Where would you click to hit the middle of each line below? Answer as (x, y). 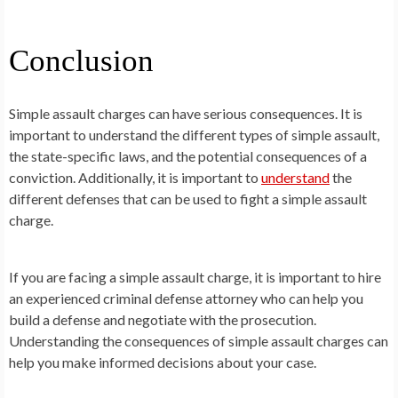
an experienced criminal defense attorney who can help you (186, 298)
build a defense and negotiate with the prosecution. (163, 319)
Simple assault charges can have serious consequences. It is (186, 113)
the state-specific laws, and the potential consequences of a (188, 155)
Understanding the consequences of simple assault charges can (199, 340)
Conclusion (81, 60)
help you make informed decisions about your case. (163, 362)
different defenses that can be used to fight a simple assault (188, 198)
